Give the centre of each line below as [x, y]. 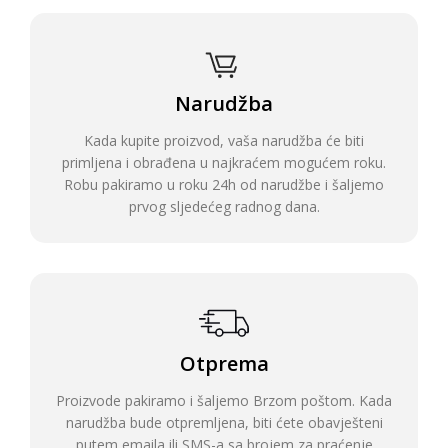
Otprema [224, 363]
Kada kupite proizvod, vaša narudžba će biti [224, 140]
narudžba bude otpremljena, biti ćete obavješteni [224, 422]
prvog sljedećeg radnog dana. [224, 206]
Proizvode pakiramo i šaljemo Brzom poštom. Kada [224, 400]
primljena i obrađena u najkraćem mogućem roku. [224, 162]
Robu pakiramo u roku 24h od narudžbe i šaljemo [224, 184]
